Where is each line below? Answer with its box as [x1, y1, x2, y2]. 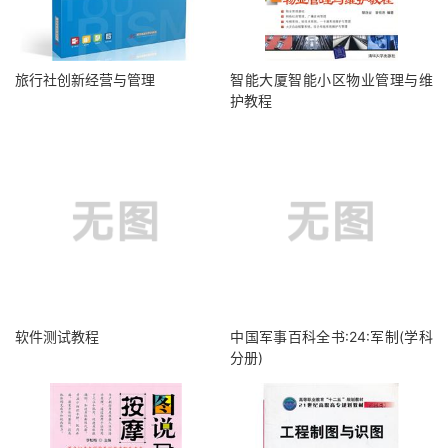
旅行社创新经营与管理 [15, 71, 155, 88]
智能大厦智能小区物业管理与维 [230, 71, 433, 88]
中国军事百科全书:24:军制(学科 [230, 328, 433, 345]
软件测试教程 [15, 328, 99, 345]
